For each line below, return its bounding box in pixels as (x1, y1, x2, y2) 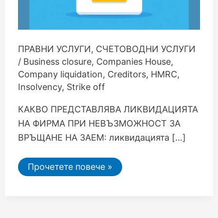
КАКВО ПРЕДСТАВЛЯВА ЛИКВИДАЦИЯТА (18, 104, 198, 114)
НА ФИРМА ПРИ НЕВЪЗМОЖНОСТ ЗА (18, 118, 181, 128)
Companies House (96, 56, 171, 67)
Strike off (66, 81, 105, 92)
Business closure (23, 56, 91, 67)
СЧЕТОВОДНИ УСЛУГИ (95, 43, 196, 54)
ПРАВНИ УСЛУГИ (18, 43, 91, 54)
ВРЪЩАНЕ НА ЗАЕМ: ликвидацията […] (18, 132, 186, 143)
